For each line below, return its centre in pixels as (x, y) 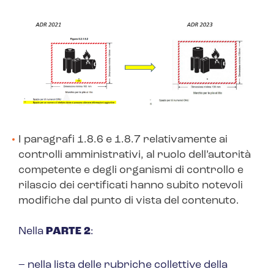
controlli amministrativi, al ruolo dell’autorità (135, 155)
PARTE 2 (68, 232)
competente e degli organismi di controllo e (131, 171)
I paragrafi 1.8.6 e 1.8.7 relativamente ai (123, 140)
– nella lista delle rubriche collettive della (123, 265)
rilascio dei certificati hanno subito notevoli (131, 186)
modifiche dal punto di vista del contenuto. (129, 201)
